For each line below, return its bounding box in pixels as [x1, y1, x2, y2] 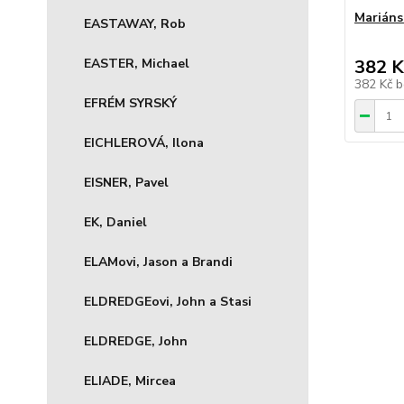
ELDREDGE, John [84, 333, 188, 350]
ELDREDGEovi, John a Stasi [84, 293, 252, 310]
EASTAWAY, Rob [84, 15, 186, 32]
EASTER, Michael [84, 55, 189, 72]
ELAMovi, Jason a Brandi [84, 253, 233, 271]
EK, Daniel [84, 214, 147, 231]
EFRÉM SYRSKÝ [84, 95, 177, 112]
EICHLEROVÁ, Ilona [84, 134, 204, 151]
